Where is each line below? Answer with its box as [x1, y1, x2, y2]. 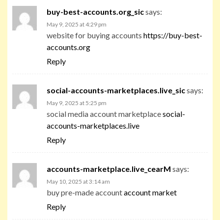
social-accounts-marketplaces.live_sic [47, 85, 185, 95]
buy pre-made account [47, 187, 124, 197]
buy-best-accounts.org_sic [47, 6, 144, 16]
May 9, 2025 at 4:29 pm [47, 20, 107, 28]
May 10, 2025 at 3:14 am [47, 177, 110, 185]
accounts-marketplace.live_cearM [47, 164, 171, 173]
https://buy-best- [143, 30, 202, 40]
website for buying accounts [47, 30, 143, 40]
